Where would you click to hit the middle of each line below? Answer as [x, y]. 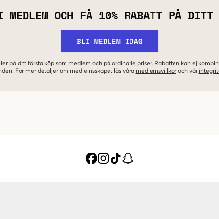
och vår [187, 71]
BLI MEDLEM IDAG [109, 41]
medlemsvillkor [156, 71]
